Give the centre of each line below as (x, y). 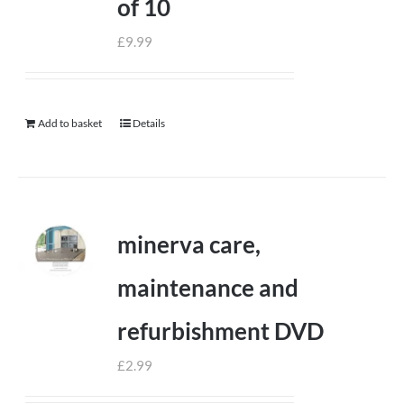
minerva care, (189, 244)
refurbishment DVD (221, 331)
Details (149, 123)
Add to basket (70, 123)
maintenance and (208, 288)
